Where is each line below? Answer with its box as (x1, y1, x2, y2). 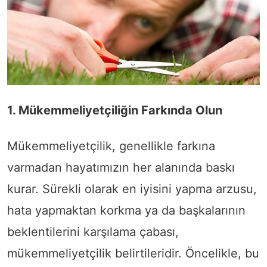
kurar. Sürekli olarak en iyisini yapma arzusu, (7, 182, 257, 197)
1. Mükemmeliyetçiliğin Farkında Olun (7, 103, 222, 118)
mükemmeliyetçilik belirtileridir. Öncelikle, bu (7, 246, 259, 261)
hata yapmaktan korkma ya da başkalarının (7, 203, 246, 218)
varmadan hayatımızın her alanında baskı (7, 160, 235, 175)
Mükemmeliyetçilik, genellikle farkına (7, 139, 215, 154)
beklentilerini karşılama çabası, (7, 225, 179, 240)
